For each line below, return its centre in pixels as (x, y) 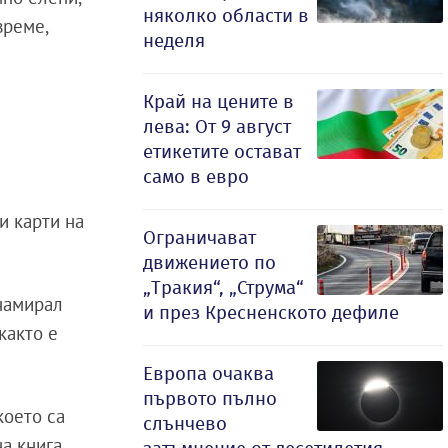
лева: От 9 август (217, 126)
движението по (209, 262)
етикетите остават (222, 151)
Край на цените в (218, 101)
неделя (174, 40)
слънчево (185, 423)
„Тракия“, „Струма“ (223, 287)
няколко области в (226, 15)
